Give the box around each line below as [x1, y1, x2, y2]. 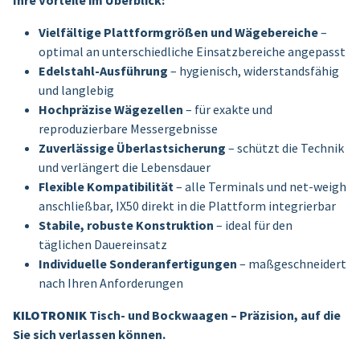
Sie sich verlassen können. [13, 325, 166, 342]
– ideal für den [214, 216, 292, 233]
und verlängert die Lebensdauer [39, 158, 211, 175]
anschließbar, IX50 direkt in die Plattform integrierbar [39, 197, 336, 214]
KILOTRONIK [13, 306, 87, 323]
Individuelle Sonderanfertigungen [39, 255, 237, 272]
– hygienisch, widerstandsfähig [168, 62, 339, 79]
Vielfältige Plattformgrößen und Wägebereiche [39, 23, 318, 40]
